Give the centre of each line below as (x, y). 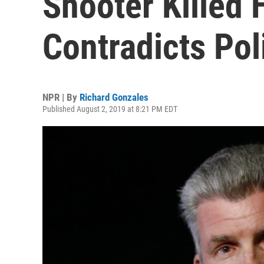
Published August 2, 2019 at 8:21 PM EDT (110, 109)
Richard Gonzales (114, 97)
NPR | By (61, 97)
